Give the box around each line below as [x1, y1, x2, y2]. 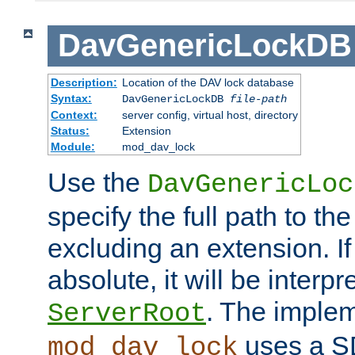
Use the [48, 166, 147, 197]
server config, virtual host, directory [121, 108, 298, 121]
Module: [50, 139, 95, 153]
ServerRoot [48, 298, 206, 329]
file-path [229, 92, 287, 105]
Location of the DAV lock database [121, 75, 294, 89]
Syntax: [50, 91, 92, 105]
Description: [50, 75, 117, 89]
